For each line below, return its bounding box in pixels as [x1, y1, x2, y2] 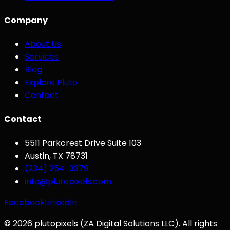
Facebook [4, 196, 45, 208]
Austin [25, 149, 49, 162]
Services [25, 51, 59, 63]
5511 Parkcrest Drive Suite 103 [25, 137, 141, 149]
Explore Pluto [25, 76, 78, 89]
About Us [25, 38, 61, 50]
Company [4, 14, 48, 26]
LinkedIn [45, 196, 77, 208]
